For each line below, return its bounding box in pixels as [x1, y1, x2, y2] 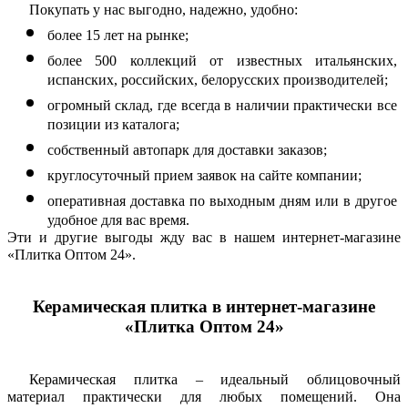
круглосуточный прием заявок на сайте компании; [46, 168, 362, 184]
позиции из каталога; [46, 117, 179, 133]
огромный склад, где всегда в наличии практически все [46, 97, 397, 114]
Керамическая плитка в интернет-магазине [33, 296, 375, 316]
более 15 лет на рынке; [46, 27, 189, 44]
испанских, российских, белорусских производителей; [46, 72, 388, 88]
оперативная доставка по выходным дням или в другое [46, 193, 397, 209]
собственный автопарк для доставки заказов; [46, 142, 327, 158]
